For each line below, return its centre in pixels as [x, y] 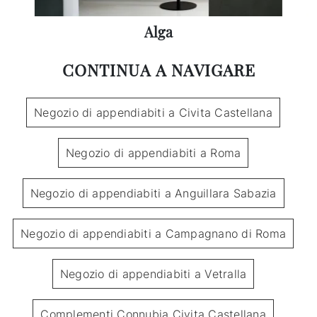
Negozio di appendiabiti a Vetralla [153, 274]
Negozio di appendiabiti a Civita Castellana [153, 113]
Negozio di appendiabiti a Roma [153, 153]
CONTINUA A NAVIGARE [158, 70]
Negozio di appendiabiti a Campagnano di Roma [153, 234]
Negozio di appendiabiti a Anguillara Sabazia [153, 194]
